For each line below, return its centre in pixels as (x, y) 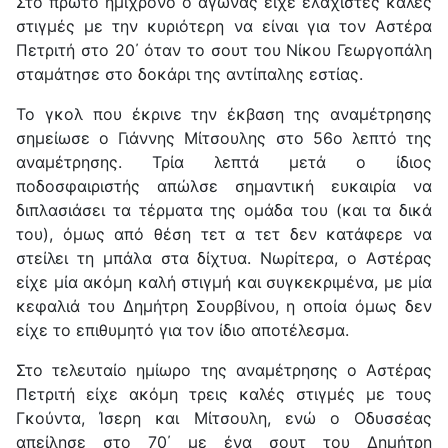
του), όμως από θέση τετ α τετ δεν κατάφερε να (224, 233)
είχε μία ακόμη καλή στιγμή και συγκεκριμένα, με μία (224, 281)
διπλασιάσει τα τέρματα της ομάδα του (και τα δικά (224, 209)
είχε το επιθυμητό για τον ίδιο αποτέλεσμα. (182, 329)
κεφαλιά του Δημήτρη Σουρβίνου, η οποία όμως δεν (224, 305)
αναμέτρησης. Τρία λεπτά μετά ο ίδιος (224, 161)
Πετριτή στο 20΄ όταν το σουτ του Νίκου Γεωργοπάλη (224, 49)
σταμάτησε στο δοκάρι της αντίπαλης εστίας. (189, 73)
